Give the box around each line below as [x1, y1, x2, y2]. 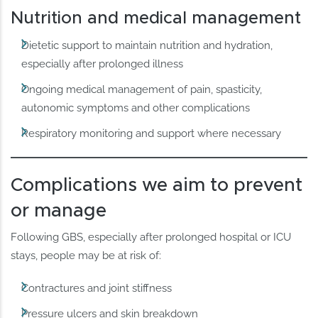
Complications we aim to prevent [11, 176, 303, 195]
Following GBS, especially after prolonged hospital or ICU [11, 231, 292, 244]
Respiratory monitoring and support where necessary [21, 127, 282, 141]
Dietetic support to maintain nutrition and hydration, [21, 38, 273, 52]
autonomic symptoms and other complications [21, 101, 251, 114]
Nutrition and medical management [11, 9, 302, 27]
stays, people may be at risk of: [11, 249, 162, 263]
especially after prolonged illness [21, 57, 184, 70]
